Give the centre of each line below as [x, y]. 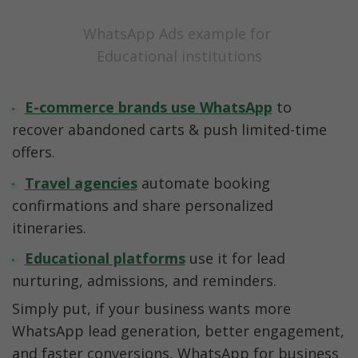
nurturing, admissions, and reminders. [144, 281]
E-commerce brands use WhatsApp [148, 107]
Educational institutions [179, 56]
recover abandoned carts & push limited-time [169, 129]
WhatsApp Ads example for [177, 33]
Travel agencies [81, 183]
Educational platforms [105, 259]
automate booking [205, 183]
